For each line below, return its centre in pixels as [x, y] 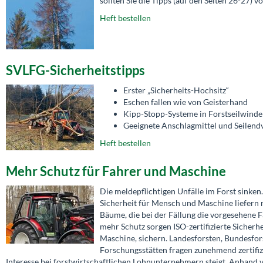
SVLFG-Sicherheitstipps [75, 70]
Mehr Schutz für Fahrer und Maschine [116, 171]
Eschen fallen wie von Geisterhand [186, 102]
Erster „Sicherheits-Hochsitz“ [176, 90]
